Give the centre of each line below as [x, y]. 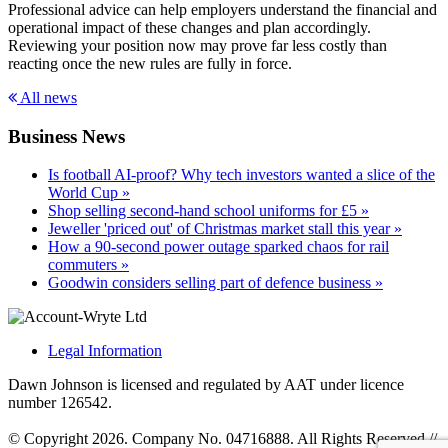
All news [47, 97]
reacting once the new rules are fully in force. [150, 63]
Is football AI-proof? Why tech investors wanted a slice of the [241, 175]
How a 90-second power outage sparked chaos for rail [218, 247]
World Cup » [89, 193]
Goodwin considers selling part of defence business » [215, 283]
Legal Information [105, 351]
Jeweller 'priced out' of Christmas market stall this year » [225, 229]
